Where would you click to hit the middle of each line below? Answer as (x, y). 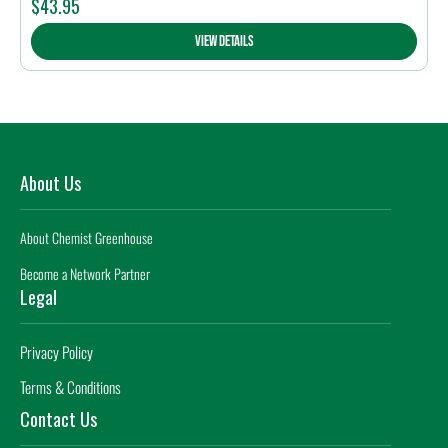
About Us (50, 183)
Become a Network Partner (85, 274)
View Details (224, 42)
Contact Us (58, 419)
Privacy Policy (56, 352)
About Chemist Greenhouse (86, 238)
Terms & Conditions (70, 387)
